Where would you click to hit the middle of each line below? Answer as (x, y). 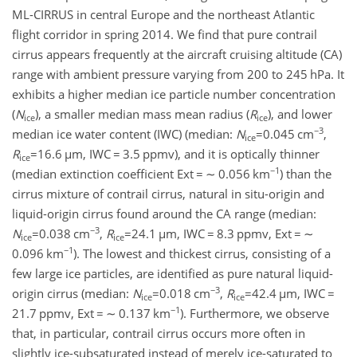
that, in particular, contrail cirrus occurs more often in (159, 333)
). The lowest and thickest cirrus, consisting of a (202, 253)
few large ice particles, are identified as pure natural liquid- (173, 273)
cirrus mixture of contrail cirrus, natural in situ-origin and (168, 193)
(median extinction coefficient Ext (104, 173)
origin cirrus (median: (72, 293)
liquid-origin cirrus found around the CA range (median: (164, 213)
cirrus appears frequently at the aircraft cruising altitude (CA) (177, 54)
